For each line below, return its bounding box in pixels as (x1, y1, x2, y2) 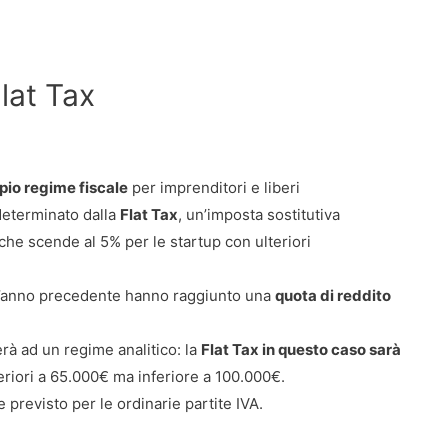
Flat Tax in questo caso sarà (201, 339, 401, 359)
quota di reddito (275, 285, 391, 305)
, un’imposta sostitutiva (178, 204, 340, 224)
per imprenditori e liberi (128, 177, 300, 197)
